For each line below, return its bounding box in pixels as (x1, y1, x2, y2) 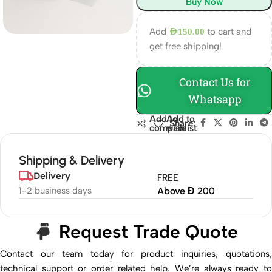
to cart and (205, 26, 251, 37)
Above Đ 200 (157, 185, 215, 197)
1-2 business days (19, 185, 92, 196)
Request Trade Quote (58, 220, 238, 243)
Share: (169, 118, 195, 129)
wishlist (166, 123, 197, 134)
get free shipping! (149, 41, 222, 52)
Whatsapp (188, 92, 242, 106)
